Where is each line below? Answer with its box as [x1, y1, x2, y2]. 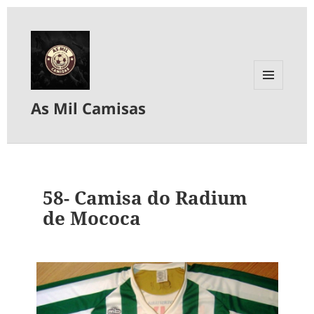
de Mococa [43, 205, 142, 231]
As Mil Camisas [31, 97, 146, 119]
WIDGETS [254, 112, 294, 125]
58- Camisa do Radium [43, 184, 248, 210]
